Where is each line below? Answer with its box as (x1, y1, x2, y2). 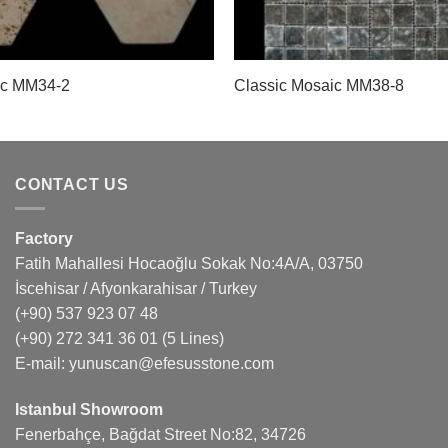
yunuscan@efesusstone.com (69, 355, 274, 373)
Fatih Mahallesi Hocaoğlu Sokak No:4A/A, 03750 (15, 255, 363, 273)
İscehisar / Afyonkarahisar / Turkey (15, 280, 257, 298)
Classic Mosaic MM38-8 (233, 77, 404, 95)
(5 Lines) (158, 330, 224, 348)
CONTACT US (15, 175, 129, 193)
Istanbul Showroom (15, 401, 163, 419)
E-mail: (15, 355, 69, 373)
